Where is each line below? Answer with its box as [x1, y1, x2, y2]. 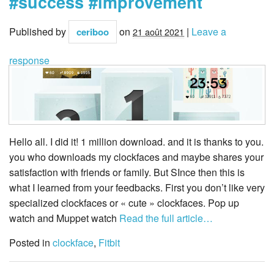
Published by [9, 24, 68, 39]
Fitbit [98, 235, 120, 250]
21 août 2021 [133, 24, 184, 38]
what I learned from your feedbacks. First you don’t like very [9, 180, 265, 195]
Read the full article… [117, 211, 213, 226]
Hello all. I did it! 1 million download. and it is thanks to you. [9, 135, 264, 149]
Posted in [9, 235, 53, 250]
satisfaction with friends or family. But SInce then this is [9, 165, 245, 180]
